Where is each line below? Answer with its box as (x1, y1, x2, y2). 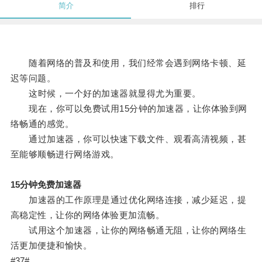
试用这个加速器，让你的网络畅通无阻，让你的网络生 (10, 225, 247, 236)
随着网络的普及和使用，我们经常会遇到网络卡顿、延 (10, 58, 247, 68)
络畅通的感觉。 (10, 119, 74, 129)
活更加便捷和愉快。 (10, 240, 92, 251)
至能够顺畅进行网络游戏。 (10, 149, 119, 160)
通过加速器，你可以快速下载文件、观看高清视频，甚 (10, 134, 247, 144)
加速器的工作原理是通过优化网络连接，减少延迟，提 (10, 195, 247, 205)
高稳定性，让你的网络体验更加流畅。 (10, 210, 165, 220)
